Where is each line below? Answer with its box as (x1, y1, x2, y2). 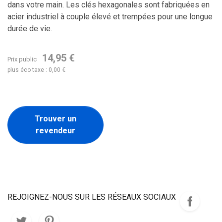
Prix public (7, 55, 38, 63)
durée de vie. (7, 24, 52, 33)
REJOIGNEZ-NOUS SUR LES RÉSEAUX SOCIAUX (7, 192, 176, 202)
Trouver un (34, 114, 76, 123)
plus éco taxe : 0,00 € (7, 66, 65, 73)
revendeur (35, 126, 75, 135)
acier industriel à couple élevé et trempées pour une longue (7, 12, 213, 21)
